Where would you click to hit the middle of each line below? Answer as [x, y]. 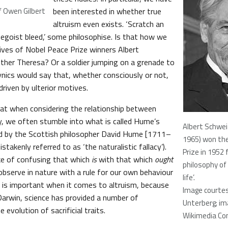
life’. [189, 177]
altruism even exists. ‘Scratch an [108, 24]
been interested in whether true [107, 11]
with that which [126, 159]
